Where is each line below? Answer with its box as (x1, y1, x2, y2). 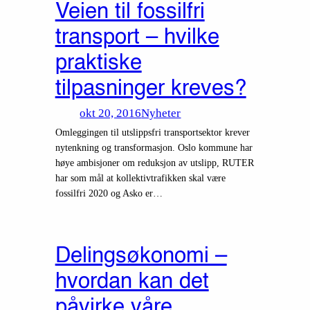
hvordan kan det (55, 271, 209, 293)
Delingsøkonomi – (55, 245, 227, 267)
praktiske (55, 52, 142, 74)
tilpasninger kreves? (55, 77, 246, 100)
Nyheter (141, 106, 181, 120)
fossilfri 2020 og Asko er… (55, 188, 163, 199)
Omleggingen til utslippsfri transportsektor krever (55, 127, 250, 138)
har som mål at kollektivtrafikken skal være (55, 172, 226, 184)
